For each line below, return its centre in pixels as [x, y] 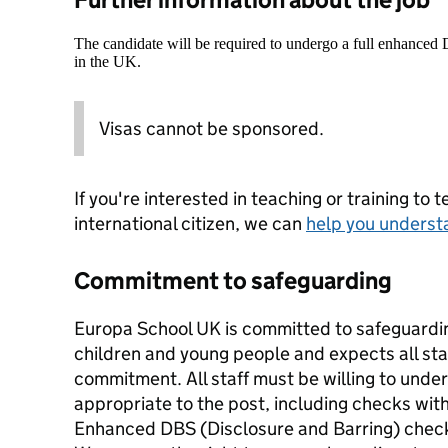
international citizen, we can [190, 223]
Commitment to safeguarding [233, 280]
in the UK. [107, 61]
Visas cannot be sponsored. [211, 128]
